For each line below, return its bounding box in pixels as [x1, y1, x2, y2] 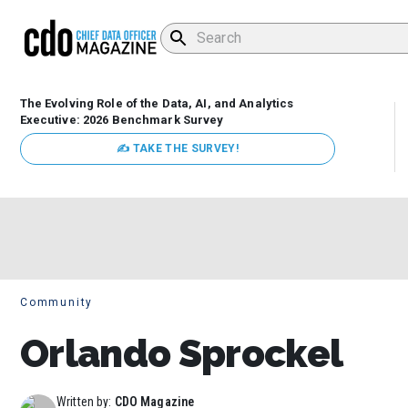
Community [20, 296, 94, 310]
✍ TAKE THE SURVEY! [116, 142, 240, 156]
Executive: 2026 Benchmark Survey [19, 113, 224, 127]
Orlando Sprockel [20, 331, 343, 376]
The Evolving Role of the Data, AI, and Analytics [19, 97, 294, 111]
